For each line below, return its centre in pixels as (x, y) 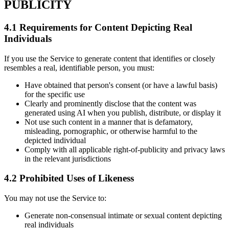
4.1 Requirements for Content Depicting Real (98, 27)
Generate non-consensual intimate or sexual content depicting (123, 216)
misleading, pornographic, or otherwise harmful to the (111, 131)
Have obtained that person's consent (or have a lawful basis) (121, 85)
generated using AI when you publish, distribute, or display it (123, 112)
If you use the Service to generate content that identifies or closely (110, 58)
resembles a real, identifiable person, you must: (79, 67)
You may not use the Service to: (55, 198)
